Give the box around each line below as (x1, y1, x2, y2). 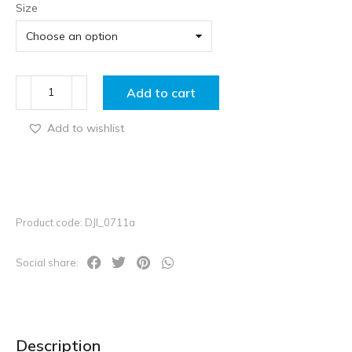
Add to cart (126, 84, 196, 101)
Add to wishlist (47, 120, 124, 135)
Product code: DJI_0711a (16, 215, 135, 229)
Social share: (16, 255, 79, 269)
